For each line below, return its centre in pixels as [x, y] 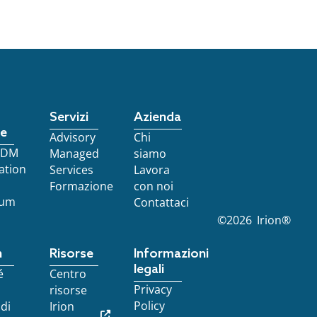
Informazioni [171, 254]
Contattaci [161, 202]
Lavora [151, 170]
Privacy [152, 289]
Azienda [157, 117]
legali [149, 270]
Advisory [73, 137]
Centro [68, 274]
